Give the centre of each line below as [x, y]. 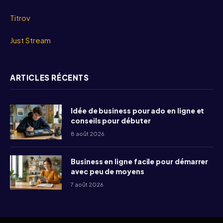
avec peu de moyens [108, 171]
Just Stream [30, 40]
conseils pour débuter [111, 121]
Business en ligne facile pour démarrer [140, 161]
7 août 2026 [87, 184]
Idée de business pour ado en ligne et [138, 111]
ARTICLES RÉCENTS [50, 78]
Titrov [20, 18]
